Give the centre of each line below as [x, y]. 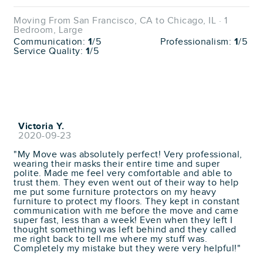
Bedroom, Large [48, 30]
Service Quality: [50, 51]
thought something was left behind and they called [125, 230]
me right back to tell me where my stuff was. [110, 239]
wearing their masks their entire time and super [117, 164]
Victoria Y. [41, 126]
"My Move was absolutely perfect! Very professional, [128, 154]
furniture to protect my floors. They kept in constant [127, 201]
